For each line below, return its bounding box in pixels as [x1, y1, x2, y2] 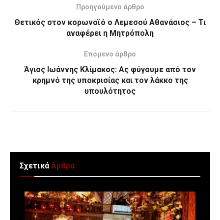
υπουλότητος [84, 86, 136, 96]
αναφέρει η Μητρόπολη [66, 28, 154, 38]
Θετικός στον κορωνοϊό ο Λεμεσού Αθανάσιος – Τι [14, 18, 206, 27]
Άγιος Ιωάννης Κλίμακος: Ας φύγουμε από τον [24, 65, 196, 75]
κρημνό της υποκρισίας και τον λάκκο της [32, 76, 188, 85]
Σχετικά [20, 161, 49, 171]
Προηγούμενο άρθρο [76, 3, 144, 11]
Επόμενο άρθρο [84, 50, 136, 58]
